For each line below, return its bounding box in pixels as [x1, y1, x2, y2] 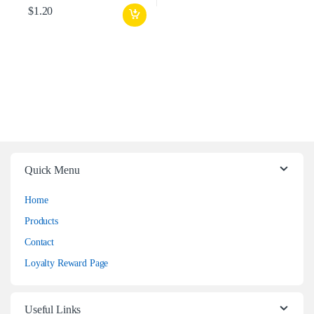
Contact [25, 237, 55, 248]
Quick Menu [25, 164, 80, 177]
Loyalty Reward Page [25, 258, 109, 269]
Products [25, 216, 58, 227]
